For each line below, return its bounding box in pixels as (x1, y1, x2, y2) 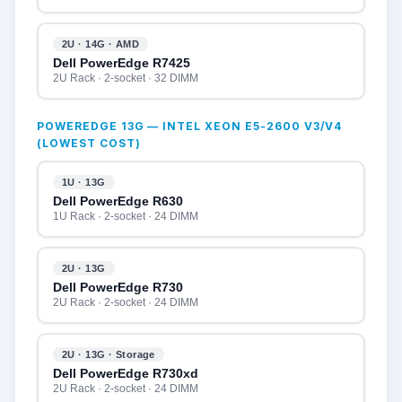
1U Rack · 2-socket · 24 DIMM (53, 209, 198, 223)
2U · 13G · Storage (62, 348, 155, 360)
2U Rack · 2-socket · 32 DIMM (53, 71, 198, 84)
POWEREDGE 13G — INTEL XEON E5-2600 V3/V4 (37, 118, 343, 133)
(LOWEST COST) (37, 135, 141, 150)
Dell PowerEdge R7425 (53, 55, 190, 70)
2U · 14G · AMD (62, 38, 140, 49)
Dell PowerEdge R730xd (53, 365, 198, 380)
